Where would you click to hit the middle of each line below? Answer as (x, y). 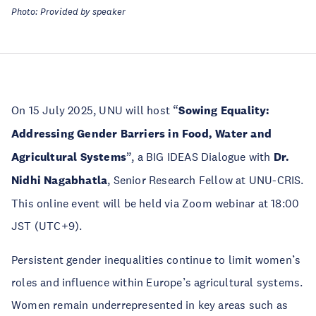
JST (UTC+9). (47, 226)
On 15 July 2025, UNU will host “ (95, 110)
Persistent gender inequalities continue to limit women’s (156, 260)
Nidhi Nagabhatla (60, 180)
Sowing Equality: (224, 110)
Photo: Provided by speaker (68, 12)
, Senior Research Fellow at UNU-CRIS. (206, 180)
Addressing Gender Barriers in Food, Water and (142, 134)
